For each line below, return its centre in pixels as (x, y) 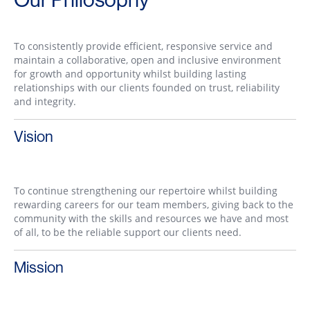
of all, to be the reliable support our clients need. (128, 232)
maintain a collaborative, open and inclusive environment (147, 60)
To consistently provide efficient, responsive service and (143, 46)
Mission (39, 267)
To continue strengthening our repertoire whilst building (146, 191)
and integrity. (45, 102)
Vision (34, 137)
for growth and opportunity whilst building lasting (130, 74)
